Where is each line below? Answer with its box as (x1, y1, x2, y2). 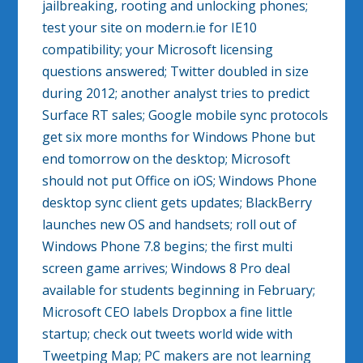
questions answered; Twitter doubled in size (42, 62, 310, 81)
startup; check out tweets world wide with (42, 325, 293, 344)
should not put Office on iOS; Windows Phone (42, 172, 318, 190)
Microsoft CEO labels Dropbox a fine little (42, 303, 293, 322)
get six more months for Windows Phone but (42, 128, 316, 147)
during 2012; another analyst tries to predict (42, 84, 310, 103)
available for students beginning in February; (42, 281, 316, 300)
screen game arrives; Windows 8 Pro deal (42, 259, 291, 278)
